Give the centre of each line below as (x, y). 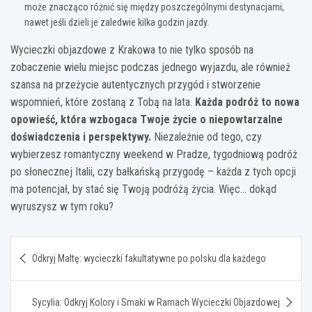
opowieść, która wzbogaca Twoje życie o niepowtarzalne (147, 119)
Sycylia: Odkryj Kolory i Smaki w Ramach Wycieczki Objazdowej (156, 302)
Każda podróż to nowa (247, 102)
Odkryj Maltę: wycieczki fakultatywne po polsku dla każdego (149, 258)
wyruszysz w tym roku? (62, 206)
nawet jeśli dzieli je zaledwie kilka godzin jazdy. (117, 22)
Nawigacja (54, 246)
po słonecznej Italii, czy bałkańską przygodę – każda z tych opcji (153, 171)
